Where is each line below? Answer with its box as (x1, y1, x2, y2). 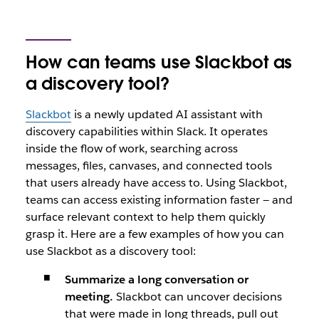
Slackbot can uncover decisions (113, 289, 282, 304)
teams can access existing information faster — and (25, 192, 293, 207)
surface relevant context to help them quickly (25, 209, 266, 224)
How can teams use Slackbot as (25, 51, 293, 73)
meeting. (64, 289, 113, 304)
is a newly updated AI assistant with (70, 107, 263, 122)
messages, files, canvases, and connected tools (25, 158, 272, 173)
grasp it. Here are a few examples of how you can (25, 226, 284, 241)
